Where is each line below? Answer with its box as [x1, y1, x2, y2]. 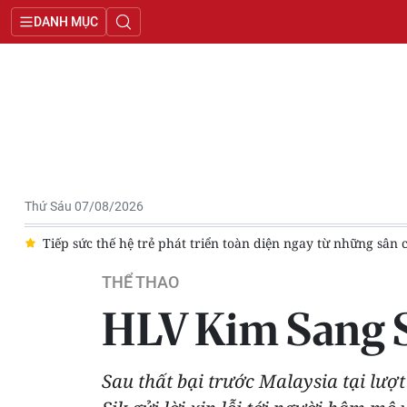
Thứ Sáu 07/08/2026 [25, 199, 144, 213]
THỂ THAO [102, 273, 179, 293]
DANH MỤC [34, 14, 98, 30]
